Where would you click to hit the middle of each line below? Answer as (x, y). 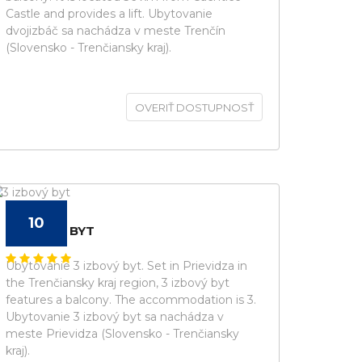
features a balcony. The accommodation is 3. (131, 300)
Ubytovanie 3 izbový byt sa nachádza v (115, 317)
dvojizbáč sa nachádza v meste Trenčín (116, 31)
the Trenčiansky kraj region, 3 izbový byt (118, 283)
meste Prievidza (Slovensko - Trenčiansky (122, 334)
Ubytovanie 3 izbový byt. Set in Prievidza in (126, 266)
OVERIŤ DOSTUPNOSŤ (194, 107)
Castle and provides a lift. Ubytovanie (109, 14)
